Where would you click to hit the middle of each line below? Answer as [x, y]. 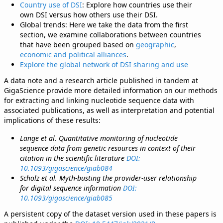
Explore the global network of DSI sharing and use [104, 64]
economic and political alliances [73, 55]
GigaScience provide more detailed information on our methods [111, 90]
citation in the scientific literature [73, 158]
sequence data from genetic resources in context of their [108, 148]
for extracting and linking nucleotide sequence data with [99, 100]
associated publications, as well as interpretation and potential [109, 110]
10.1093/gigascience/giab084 [66, 168]
